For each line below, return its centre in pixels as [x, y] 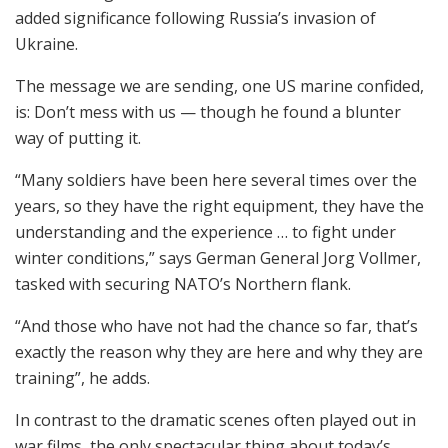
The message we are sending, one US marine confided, [219, 85]
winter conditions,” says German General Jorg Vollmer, [218, 257]
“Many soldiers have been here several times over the [216, 179]
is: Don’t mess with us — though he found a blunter [208, 111]
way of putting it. [78, 137]
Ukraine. [46, 43]
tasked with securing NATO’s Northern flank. [183, 283]
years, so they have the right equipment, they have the [219, 205]
